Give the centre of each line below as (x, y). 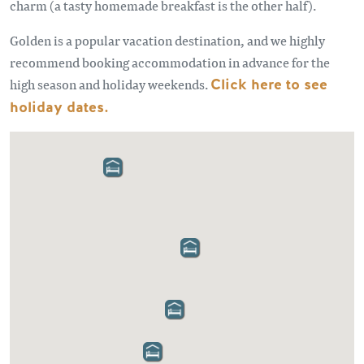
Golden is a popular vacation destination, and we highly (167, 40)
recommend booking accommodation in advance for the (170, 62)
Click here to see (269, 84)
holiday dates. (59, 107)
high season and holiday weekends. (110, 84)
